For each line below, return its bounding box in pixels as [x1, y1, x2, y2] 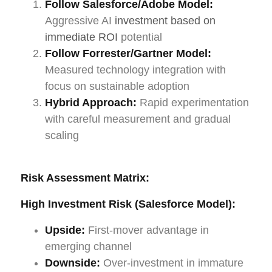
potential [118, 30, 162, 43]
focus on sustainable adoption [45, 80, 189, 92]
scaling [45, 129, 79, 141]
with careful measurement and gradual [45, 112, 231, 125]
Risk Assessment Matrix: [21, 171, 149, 184]
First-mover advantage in [85, 223, 209, 236]
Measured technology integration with [45, 63, 226, 76]
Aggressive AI [45, 14, 115, 27]
